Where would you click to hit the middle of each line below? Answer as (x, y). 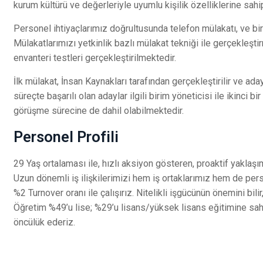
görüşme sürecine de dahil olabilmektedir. (99, 111)
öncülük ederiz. (44, 222)
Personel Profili (66, 137)
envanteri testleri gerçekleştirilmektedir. (95, 58)
